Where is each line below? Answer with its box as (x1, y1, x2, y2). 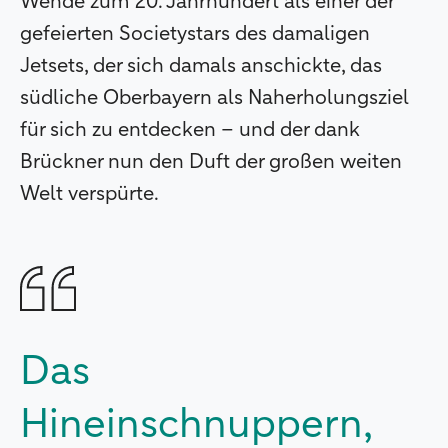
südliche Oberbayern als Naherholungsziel (20, 88, 409, 109)
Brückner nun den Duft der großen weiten (20, 152, 402, 173)
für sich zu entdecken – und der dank (20, 120, 360, 141)
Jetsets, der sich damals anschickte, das (20, 56, 382, 77)
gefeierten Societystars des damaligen (20, 24, 370, 45)
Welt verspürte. (20, 184, 163, 205)
